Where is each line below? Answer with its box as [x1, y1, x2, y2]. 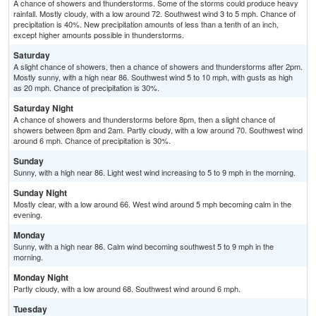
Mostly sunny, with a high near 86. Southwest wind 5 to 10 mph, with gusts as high [13, 71, 293, 83]
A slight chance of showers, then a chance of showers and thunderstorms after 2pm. [13, 61, 303, 73]
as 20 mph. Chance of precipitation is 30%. [13, 82, 159, 94]
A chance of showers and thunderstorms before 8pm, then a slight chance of [13, 114, 275, 126]
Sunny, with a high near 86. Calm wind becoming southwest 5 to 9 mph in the [13, 241, 274, 253]
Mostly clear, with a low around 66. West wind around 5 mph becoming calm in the [13, 198, 291, 210]
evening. [13, 209, 42, 221]
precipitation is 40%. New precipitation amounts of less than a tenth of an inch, [13, 18, 279, 30]
